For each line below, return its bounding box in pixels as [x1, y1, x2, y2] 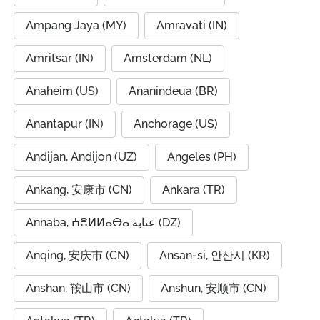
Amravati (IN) [156, 19, 227, 32]
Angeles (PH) [167, 150, 236, 164]
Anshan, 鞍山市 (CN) [26, 281, 131, 295]
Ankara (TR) [162, 183, 225, 196]
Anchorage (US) [134, 117, 218, 131]
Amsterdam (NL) [124, 51, 212, 65]
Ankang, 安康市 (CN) [26, 183, 132, 196]
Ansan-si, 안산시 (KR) [159, 249, 270, 262]
